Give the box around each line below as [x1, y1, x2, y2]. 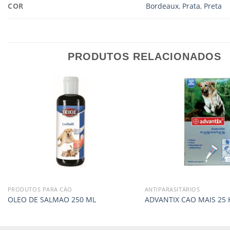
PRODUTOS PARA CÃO [7, 185, 72, 194]
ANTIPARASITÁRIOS [144, 185, 200, 194]
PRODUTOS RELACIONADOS [68, 51, 221, 62]
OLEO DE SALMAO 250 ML [7, 194, 96, 204]
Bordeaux [146, 1, 179, 11]
